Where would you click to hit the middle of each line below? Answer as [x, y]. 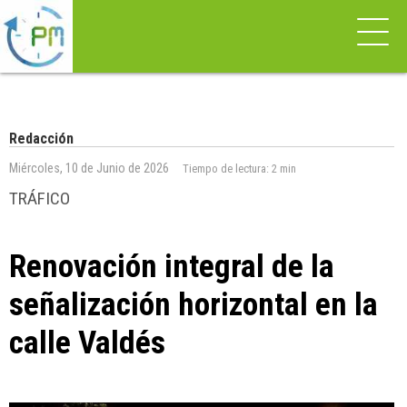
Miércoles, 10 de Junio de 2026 [89, 169]
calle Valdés [87, 342]
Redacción [41, 139]
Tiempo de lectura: [227, 169]
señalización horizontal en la [194, 304]
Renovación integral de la [172, 266]
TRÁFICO [40, 199]
